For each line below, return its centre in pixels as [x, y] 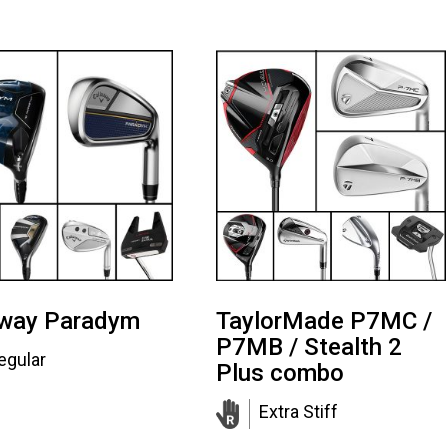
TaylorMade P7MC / [323, 320]
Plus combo [279, 372]
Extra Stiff [299, 411]
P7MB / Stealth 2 [308, 346]
